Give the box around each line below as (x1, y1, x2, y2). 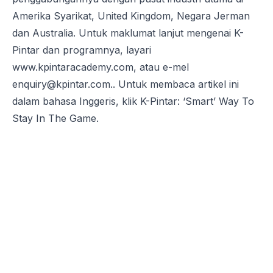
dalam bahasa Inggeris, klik (12, 94, 140, 107)
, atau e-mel (133, 60, 189, 73)
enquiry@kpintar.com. (12, 77, 113, 90)
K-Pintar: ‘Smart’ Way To (140, 94, 254, 107)
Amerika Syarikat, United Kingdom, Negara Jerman (12, 9, 250, 22)
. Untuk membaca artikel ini (113, 77, 239, 90)
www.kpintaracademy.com (12, 60, 133, 73)
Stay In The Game (12, 112, 96, 124)
